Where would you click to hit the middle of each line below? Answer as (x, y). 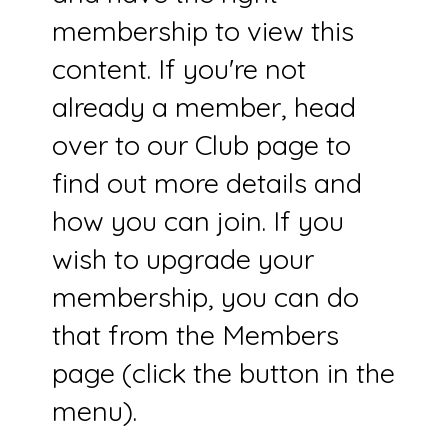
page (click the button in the (223, 372)
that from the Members (195, 334)
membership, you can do (205, 296)
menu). (94, 410)
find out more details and (206, 182)
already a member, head (203, 106)
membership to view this (202, 30)
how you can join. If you (197, 220)
